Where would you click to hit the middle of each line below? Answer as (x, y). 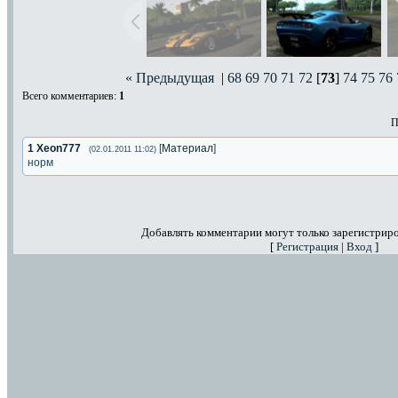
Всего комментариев (68, 96)
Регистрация (307, 247)
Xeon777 (59, 148)
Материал (187, 148)
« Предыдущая (170, 78)
